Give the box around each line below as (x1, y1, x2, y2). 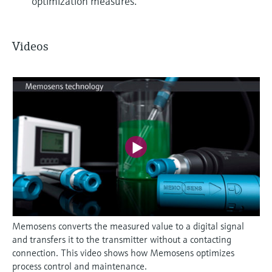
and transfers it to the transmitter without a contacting (12, 233, 231, 246)
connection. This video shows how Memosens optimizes (12, 246, 234, 259)
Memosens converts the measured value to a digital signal (12, 220, 244, 233)
